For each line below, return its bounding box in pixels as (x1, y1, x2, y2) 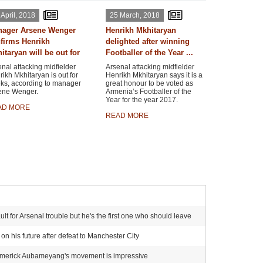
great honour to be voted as (105, 79, 193, 87)
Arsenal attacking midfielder (105, 63, 194, 71)
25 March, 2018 (109, 11, 160, 19)
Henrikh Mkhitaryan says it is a (105, 71, 203, 79)
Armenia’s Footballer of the (105, 87, 191, 96)
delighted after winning (105, 37, 190, 46)
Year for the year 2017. (105, 96, 178, 104)
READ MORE (105, 112, 149, 120)
